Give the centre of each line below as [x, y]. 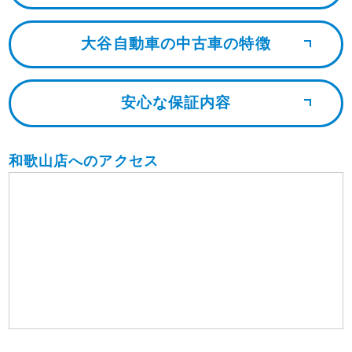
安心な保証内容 [176, 103]
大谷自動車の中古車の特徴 [176, 44]
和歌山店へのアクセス [83, 161]
